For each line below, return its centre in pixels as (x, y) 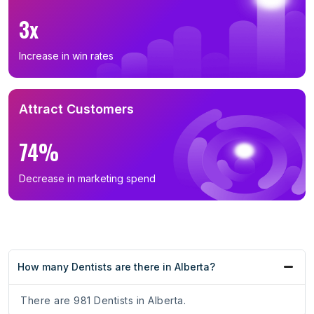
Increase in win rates (66, 56)
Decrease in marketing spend (87, 179)
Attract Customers (76, 109)
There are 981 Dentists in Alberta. (103, 301)
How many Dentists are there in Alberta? (116, 267)
